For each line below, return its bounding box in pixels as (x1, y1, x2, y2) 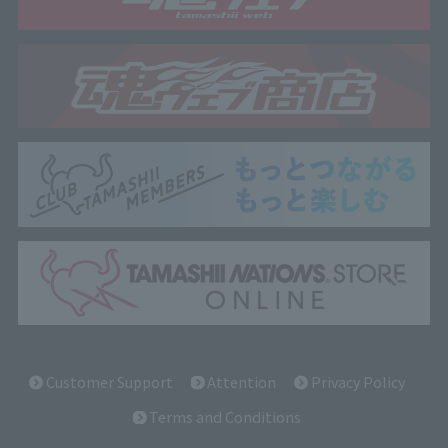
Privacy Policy (310, 370, 405, 392)
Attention (207, 370, 277, 392)
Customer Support (45, 370, 173, 392)
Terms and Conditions (149, 406, 302, 428)
